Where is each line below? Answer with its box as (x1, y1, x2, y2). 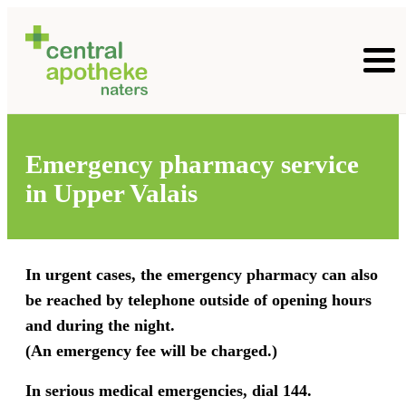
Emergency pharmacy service (25, 150, 359, 179)
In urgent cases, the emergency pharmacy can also (25, 266, 378, 284)
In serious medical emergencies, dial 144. (25, 382, 312, 400)
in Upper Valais (25, 179, 198, 208)
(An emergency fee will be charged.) (25, 342, 282, 360)
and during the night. (25, 316, 175, 334)
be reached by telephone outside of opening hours (25, 291, 372, 309)
